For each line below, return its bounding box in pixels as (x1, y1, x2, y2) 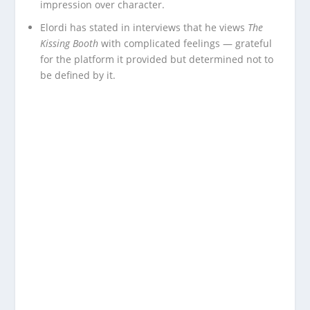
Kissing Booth (40, 36, 99, 50)
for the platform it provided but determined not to (40, 52, 274, 66)
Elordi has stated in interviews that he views (40, 20, 248, 34)
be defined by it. (40, 68, 116, 82)
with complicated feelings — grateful (98, 36, 273, 50)
